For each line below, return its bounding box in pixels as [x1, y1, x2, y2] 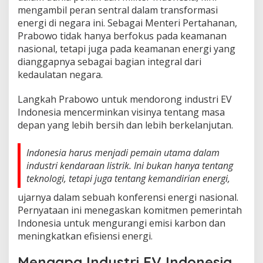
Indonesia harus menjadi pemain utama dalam [26, 146, 220, 159]
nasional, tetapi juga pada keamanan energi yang [18, 42, 235, 55]
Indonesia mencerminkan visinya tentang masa [18, 105, 225, 119]
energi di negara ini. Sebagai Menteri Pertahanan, [18, 16, 237, 29]
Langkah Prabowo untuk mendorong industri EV [18, 92, 232, 106]
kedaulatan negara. [18, 68, 103, 81]
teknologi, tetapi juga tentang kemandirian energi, [26, 171, 230, 185]
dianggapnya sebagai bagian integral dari [18, 55, 201, 68]
